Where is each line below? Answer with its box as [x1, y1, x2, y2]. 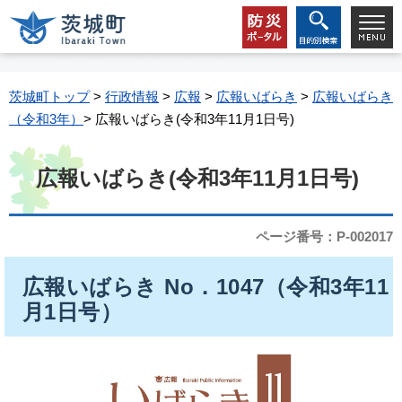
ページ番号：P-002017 [256, 229, 393, 244]
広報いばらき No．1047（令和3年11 [22, 275, 389, 299]
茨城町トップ [9, 89, 90, 104]
